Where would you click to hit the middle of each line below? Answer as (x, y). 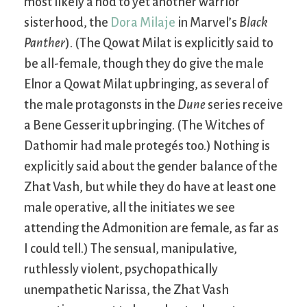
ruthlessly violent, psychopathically (121, 269)
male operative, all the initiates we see (130, 207)
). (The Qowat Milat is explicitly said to (169, 43)
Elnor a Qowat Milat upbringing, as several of (146, 84)
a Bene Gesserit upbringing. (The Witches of (144, 125)
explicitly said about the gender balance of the (151, 166)
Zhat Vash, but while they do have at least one (150, 187)
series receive (244, 105)
